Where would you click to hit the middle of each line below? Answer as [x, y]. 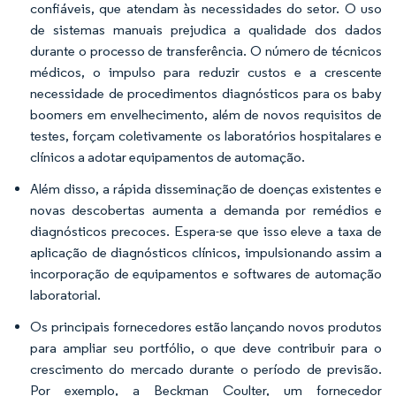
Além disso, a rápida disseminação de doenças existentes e [206, 189]
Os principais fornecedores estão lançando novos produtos [206, 327]
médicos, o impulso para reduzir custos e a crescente [206, 72]
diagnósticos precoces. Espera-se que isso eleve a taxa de [206, 231]
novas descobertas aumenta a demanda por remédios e [206, 210]
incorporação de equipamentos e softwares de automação [206, 274]
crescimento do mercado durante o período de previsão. [206, 369]
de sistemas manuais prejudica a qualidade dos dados [206, 30]
